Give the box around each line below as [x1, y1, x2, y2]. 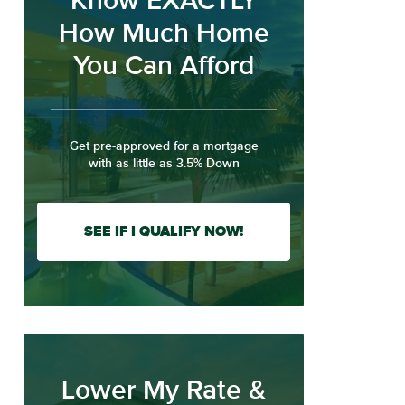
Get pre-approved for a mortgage [69, 137, 259, 154]
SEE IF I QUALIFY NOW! [84, 221, 243, 240]
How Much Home [58, 16, 269, 50]
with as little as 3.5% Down [88, 155, 240, 171]
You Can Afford [73, 49, 254, 82]
